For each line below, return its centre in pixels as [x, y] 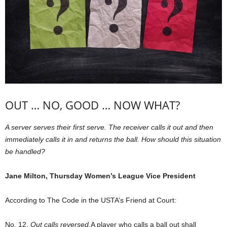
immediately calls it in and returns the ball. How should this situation [113, 140]
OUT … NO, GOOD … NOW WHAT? [92, 105]
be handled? [25, 152]
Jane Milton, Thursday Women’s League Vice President [100, 176]
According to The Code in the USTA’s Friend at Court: [91, 200]
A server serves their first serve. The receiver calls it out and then [109, 127]
